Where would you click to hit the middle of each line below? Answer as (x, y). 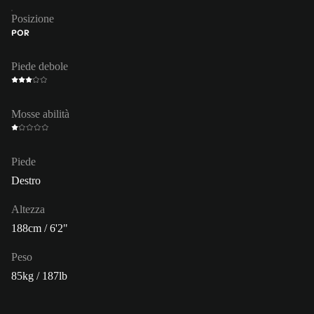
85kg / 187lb (39, 275)
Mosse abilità (40, 114)
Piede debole (40, 66)
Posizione (33, 18)
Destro (26, 180)
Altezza (28, 209)
